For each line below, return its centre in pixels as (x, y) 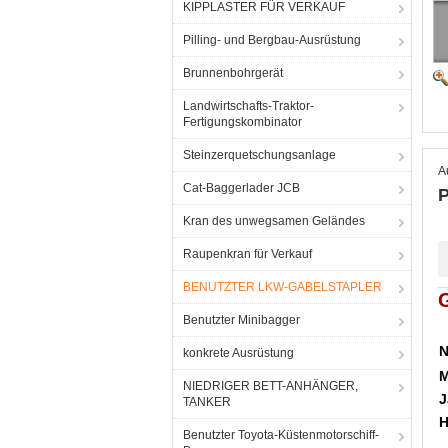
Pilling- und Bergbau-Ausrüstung (272, 40)
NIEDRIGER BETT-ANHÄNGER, (270, 386)
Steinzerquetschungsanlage (259, 155)
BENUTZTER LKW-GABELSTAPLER (282, 287)
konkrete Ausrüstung (238, 353)
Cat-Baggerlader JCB (241, 188)
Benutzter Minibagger (241, 320)
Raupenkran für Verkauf (247, 254)
